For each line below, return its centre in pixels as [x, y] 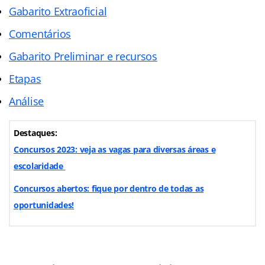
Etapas [25, 78]
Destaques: [35, 132]
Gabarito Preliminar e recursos [83, 56]
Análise [27, 101]
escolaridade [40, 166]
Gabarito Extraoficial [58, 11]
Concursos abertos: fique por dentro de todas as [109, 188]
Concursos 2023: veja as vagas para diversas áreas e [115, 149]
